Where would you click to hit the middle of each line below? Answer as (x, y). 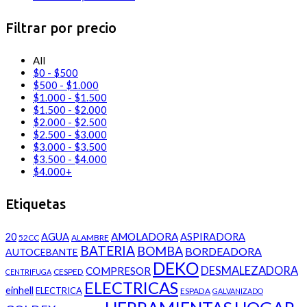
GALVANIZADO (238, 291)
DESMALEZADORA (249, 271)
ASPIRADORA (213, 237)
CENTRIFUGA (28, 272)
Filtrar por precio (61, 27)
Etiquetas (36, 204)
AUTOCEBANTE (42, 252)
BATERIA (108, 251)
